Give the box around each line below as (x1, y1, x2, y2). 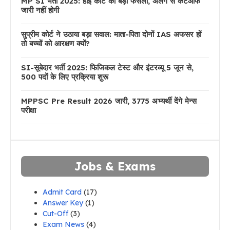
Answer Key (43, 198, 83, 207)
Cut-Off (43, 209, 68, 218)
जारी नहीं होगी (21, 5, 59, 15)
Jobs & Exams (74, 159, 156, 174)
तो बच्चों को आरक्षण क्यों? (21, 39, 90, 48)
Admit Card (43, 187, 82, 197)
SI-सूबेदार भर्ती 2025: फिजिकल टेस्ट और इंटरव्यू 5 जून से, (21, 63, 194, 72)
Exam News (43, 220, 84, 229)
